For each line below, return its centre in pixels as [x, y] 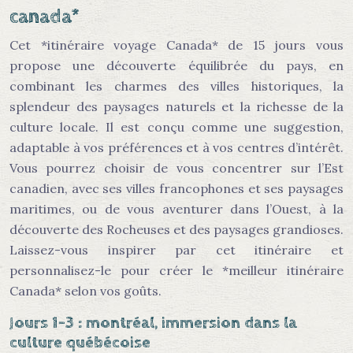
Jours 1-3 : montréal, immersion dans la [153, 323]
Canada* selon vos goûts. [85, 291]
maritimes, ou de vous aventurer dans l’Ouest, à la [176, 209]
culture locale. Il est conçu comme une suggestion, [176, 127]
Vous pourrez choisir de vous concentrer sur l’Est [176, 168]
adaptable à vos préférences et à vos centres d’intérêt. [176, 147]
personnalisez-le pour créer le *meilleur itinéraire [176, 270]
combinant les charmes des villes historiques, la [176, 86]
